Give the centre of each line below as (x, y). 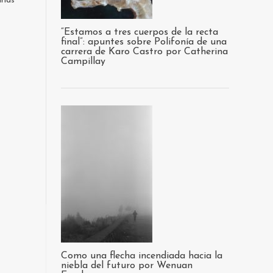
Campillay (83, 62)
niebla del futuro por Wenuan (127, 266)
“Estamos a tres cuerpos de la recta (140, 32)
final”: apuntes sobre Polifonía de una (144, 42)
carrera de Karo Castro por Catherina (144, 52)
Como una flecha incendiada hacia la (142, 256)
